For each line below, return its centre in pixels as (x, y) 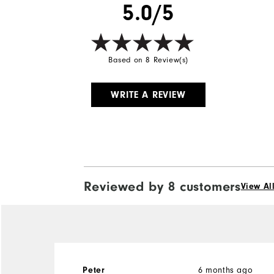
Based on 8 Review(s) (149, 59)
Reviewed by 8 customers (162, 186)
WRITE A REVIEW (148, 94)
